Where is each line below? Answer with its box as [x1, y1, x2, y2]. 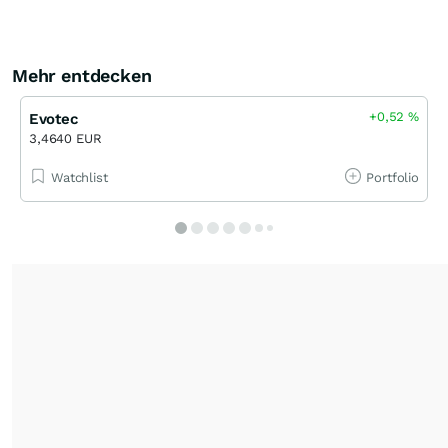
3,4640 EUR [29, 131, 102, 146]
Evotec [29, 110, 78, 128]
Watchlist [51, 170, 108, 185]
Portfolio [366, 170, 419, 185]
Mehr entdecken [12, 65, 152, 86]
